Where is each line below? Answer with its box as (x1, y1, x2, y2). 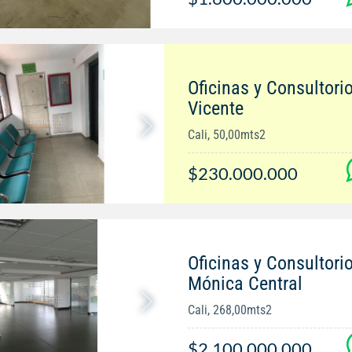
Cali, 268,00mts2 (187, 302, 272, 318)
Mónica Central (187, 273, 302, 295)
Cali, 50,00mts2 (187, 127, 266, 143)
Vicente (187, 97, 244, 120)
